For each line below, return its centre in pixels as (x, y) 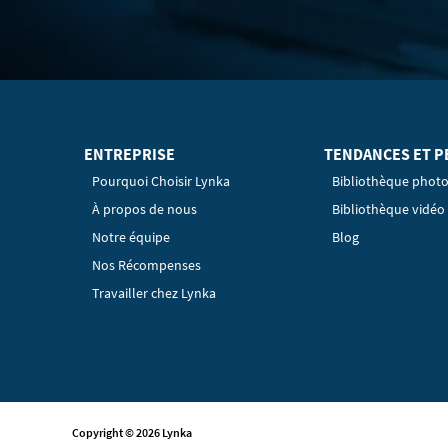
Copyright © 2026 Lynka (132, 432)
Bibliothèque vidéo (388, 209)
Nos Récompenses (146, 265)
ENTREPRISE (129, 154)
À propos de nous (144, 209)
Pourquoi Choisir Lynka (161, 181)
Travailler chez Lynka (154, 293)
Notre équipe (131, 237)
